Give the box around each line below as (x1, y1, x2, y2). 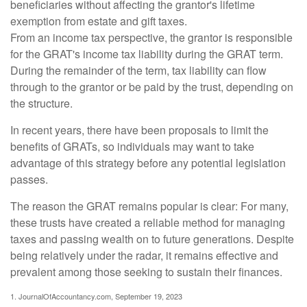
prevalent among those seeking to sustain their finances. (10, 264, 282, 280)
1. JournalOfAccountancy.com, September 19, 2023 (10, 291, 182, 302)
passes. (10, 171, 48, 187)
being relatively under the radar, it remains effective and (10, 247, 278, 263)
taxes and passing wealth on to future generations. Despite (10, 231, 294, 247)
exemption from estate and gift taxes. (10, 13, 187, 29)
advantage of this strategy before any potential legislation (10, 155, 286, 171)
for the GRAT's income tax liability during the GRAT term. (10, 46, 283, 62)
